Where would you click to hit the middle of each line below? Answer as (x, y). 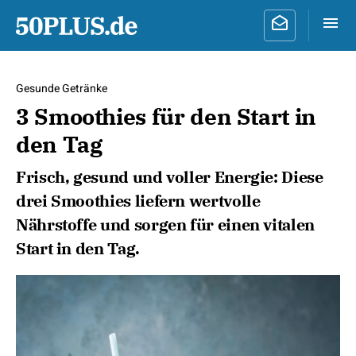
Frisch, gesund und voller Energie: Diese (170, 177)
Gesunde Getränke (62, 89)
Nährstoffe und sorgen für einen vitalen (165, 224)
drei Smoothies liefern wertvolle (138, 201)
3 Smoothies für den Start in (166, 116)
